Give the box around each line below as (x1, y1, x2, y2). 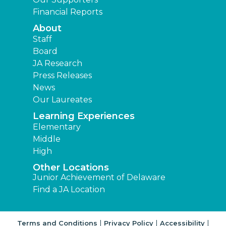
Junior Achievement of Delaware (33, 173, 165, 183)
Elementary (33, 122, 81, 132)
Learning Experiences (33, 110, 135, 122)
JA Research (33, 59, 82, 69)
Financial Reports (33, 7, 102, 17)
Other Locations (33, 162, 109, 174)
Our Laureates (33, 95, 92, 105)
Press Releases (33, 71, 92, 81)
